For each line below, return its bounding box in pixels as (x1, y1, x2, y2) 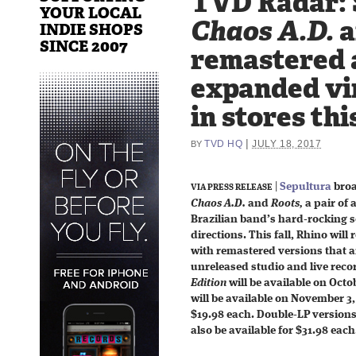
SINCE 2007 (40, 36, 128, 56)
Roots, (271, 198, 303, 209)
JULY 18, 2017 (252, 138, 322, 149)
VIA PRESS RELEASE (191, 183, 273, 192)
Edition (191, 277, 226, 288)
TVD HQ (204, 138, 243, 149)
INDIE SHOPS (40, 19, 143, 40)
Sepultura (280, 181, 331, 192)
